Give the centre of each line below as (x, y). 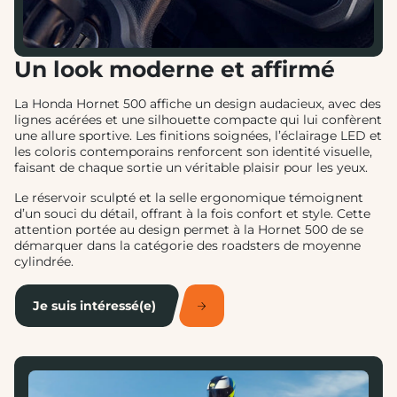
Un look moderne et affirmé (175, 70)
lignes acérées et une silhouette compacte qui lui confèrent (198, 120)
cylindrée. (44, 262)
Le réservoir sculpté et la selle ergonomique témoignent (189, 198)
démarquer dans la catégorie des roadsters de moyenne (187, 246)
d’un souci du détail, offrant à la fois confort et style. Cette (192, 214)
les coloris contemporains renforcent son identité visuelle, (193, 152)
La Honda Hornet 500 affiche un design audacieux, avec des (198, 104)
